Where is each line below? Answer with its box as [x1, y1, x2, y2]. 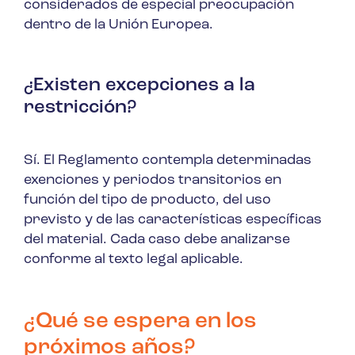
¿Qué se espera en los [24, 310, 257, 333]
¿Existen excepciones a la [24, 75, 255, 95]
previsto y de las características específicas [24, 212, 322, 227]
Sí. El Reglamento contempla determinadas [24, 152, 311, 168]
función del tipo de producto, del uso [24, 192, 271, 208]
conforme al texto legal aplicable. [24, 251, 243, 267]
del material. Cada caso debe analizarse [24, 231, 290, 247]
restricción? [24, 97, 136, 117]
